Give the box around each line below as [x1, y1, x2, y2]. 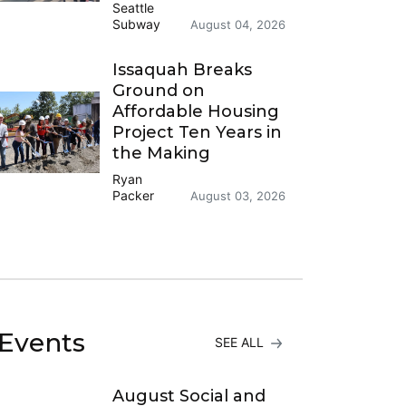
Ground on [112, 81, 206, 101]
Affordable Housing [112, 101, 280, 122]
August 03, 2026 [189, 188, 285, 204]
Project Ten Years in [112, 122, 283, 143]
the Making [112, 143, 211, 164]
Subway [112, 16, 161, 33]
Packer [112, 188, 155, 204]
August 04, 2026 [189, 17, 285, 33]
